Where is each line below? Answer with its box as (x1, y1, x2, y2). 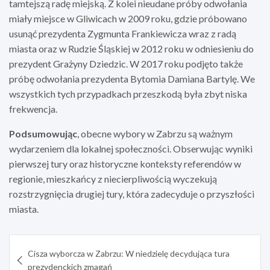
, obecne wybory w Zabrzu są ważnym (77, 127, 233, 139)
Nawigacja (8, 234, 79, 253)
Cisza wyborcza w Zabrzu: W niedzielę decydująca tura (28, 248, 230, 259)
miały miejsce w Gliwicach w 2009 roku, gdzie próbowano (9, 12, 247, 24)
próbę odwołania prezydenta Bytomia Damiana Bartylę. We (9, 72, 255, 84)
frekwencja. (9, 102, 57, 115)
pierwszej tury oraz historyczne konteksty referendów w (9, 157, 241, 169)
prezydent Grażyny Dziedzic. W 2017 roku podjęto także (9, 57, 243, 69)
